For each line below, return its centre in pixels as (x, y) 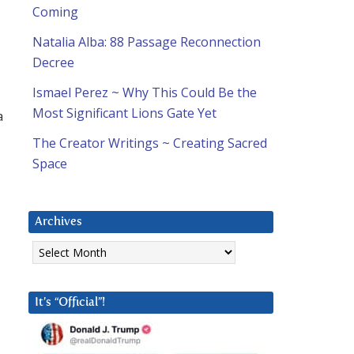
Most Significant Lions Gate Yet (124, 113)
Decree (53, 63)
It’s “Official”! (70, 303)
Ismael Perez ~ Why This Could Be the (145, 93)
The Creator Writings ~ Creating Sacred (150, 143)
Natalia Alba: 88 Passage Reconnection (147, 42)
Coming (55, 12)
